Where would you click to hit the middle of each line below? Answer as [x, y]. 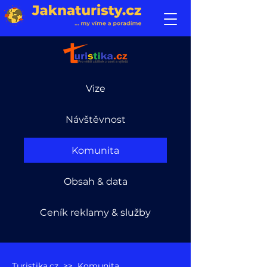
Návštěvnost [95, 119]
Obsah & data [95, 181]
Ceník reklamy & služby [95, 212]
